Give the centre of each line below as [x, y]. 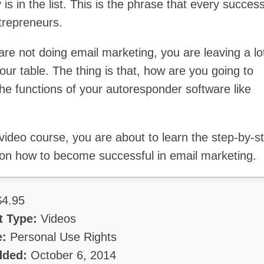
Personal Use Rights [62, 237]
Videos [57, 219]
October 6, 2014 [72, 255]
